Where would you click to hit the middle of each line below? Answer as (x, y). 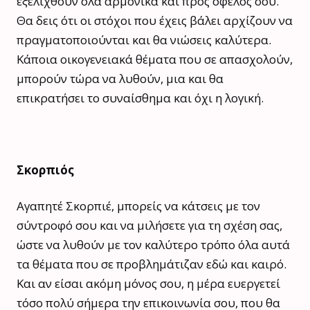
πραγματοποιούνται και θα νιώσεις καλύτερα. (144, 39)
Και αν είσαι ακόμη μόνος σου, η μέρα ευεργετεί (148, 283)
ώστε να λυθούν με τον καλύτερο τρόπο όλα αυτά (153, 244)
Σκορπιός (45, 170)
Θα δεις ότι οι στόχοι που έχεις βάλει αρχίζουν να (155, 20)
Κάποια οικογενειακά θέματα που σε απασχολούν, (155, 59)
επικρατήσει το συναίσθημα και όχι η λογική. (140, 98)
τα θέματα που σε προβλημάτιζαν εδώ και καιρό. (152, 264)
